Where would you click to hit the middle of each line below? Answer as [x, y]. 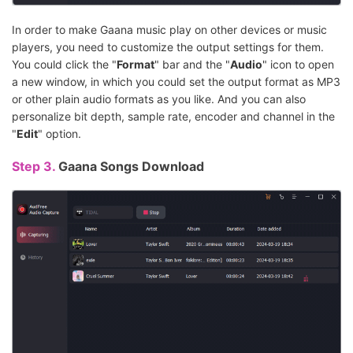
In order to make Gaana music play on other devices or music [169, 30]
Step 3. [35, 167]
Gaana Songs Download [131, 167]
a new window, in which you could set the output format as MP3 [176, 82]
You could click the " [64, 65]
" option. [59, 134]
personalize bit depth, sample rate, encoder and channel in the [173, 117]
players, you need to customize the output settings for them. [168, 47]
